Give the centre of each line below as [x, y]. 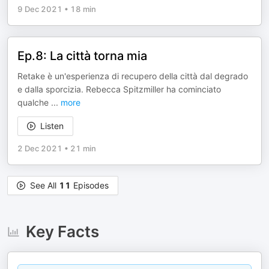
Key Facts [62, 231]
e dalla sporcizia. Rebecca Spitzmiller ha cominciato [119, 89]
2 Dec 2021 [40, 148]
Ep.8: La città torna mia [82, 56]
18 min [83, 9]
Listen [52, 126]
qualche [34, 102]
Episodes [90, 185]
